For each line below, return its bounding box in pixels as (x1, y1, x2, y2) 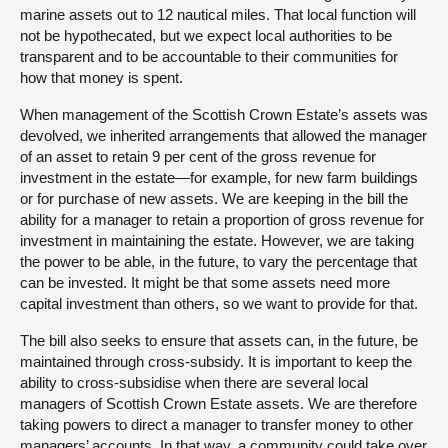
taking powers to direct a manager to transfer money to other (20, 415, 413, 433)
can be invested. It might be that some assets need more (20, 273, 390, 291)
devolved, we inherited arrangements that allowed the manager (20, 126, 427, 144)
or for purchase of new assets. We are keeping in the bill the (20, 189, 408, 207)
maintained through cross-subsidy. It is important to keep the (20, 352, 412, 370)
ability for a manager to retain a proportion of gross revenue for (20, 210, 424, 228)
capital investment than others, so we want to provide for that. (20, 294, 418, 312)
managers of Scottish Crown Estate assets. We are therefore (20, 394, 417, 412)
